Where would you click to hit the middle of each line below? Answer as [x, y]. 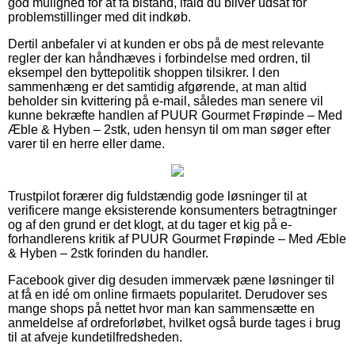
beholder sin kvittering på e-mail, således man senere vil [166, 101]
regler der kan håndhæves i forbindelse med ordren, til [159, 59]
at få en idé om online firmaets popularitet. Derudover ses [168, 295]
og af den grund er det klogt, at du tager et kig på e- [150, 225]
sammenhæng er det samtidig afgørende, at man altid [157, 87]
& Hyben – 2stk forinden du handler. [108, 254]
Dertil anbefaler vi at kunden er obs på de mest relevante [166, 44]
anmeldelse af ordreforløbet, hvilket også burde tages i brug [174, 323]
